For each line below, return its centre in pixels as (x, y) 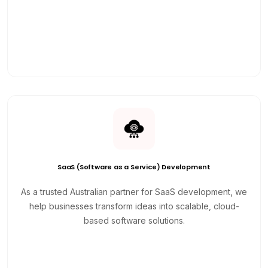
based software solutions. (134, 220)
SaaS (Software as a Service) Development (134, 167)
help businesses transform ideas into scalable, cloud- (134, 206)
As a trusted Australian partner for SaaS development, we (134, 191)
